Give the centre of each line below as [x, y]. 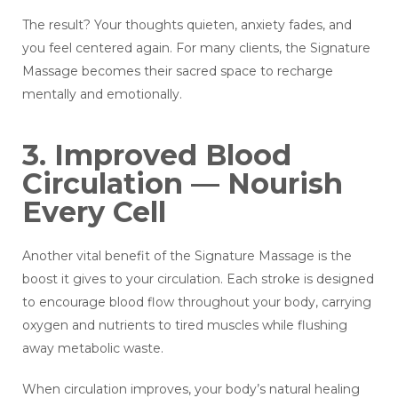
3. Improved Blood [157, 155]
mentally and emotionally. [102, 95]
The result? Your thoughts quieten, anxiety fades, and [187, 25]
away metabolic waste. [93, 349]
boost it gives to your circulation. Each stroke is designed [198, 279]
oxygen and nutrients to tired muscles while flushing [185, 326]
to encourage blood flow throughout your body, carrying [197, 302]
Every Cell [94, 212]
